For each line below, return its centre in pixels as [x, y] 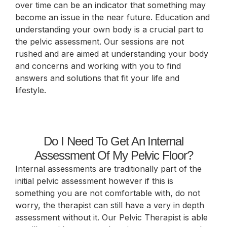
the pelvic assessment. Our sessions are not [100, 42]
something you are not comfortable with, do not [108, 193]
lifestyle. [31, 90]
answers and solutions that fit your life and [97, 78]
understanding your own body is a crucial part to [109, 30]
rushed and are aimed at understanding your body [112, 54]
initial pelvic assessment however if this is [94, 181]
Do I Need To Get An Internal [113, 141]
